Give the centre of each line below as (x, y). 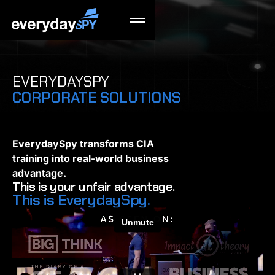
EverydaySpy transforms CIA (83, 144)
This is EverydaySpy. (81, 200)
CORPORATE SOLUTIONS (97, 97)
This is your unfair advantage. (94, 187)
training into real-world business (91, 158)
